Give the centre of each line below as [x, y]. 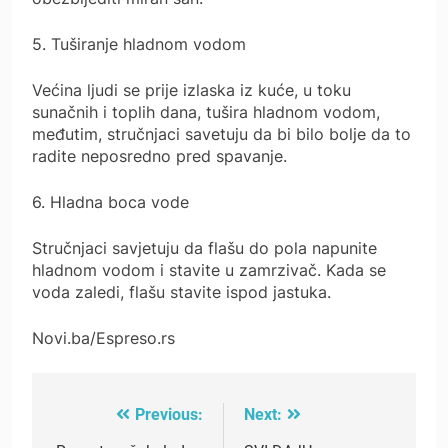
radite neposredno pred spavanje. [159, 155]
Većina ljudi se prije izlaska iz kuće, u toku [191, 89]
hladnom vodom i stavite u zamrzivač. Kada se [209, 269]
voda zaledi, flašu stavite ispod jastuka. [181, 291]
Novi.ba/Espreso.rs [103, 337]
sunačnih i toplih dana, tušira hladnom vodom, [206, 111]
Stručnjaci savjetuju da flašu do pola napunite [204, 247]
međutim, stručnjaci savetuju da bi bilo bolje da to [221, 133]
